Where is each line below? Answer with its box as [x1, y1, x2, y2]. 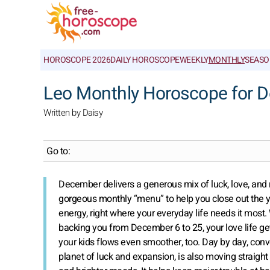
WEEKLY [179, 54, 209, 66]
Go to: [46, 144, 70, 159]
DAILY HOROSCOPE [110, 54, 180, 66]
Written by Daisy [43, 106, 102, 119]
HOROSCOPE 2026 [43, 54, 110, 66]
